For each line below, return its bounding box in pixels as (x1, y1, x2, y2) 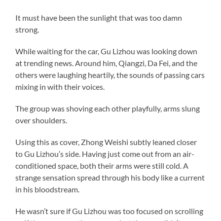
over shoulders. (15, 115, 68, 125)
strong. (15, 24, 39, 34)
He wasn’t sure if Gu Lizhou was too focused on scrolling (15, 206, 204, 216)
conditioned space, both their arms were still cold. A (15, 160, 189, 170)
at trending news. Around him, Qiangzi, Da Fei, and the (15, 58, 198, 68)
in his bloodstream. (15, 184, 80, 194)
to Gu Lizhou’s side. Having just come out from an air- (15, 148, 195, 158)
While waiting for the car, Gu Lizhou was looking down (15, 46, 198, 56)
